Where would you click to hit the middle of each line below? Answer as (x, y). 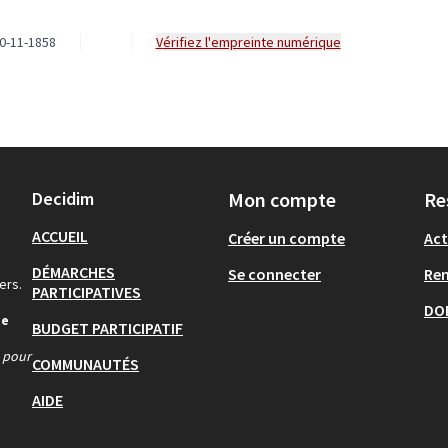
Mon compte (282, 199)
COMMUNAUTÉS (85, 364)
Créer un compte (286, 238)
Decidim (63, 198)
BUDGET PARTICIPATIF (107, 328)
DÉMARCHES (73, 272)
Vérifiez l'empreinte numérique (251, 41)
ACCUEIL (60, 236)
